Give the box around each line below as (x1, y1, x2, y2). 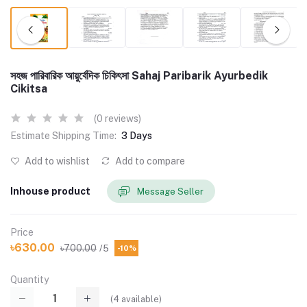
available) (119, 293, 162, 304)
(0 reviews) (94, 113, 141, 124)
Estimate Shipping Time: (10, 130, 116, 141)
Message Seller (137, 186, 204, 197)
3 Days (121, 130, 152, 141)
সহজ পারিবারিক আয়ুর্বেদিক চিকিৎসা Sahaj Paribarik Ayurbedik (10, 69, 268, 82)
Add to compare (113, 156, 185, 167)
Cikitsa (10, 82, 47, 95)
